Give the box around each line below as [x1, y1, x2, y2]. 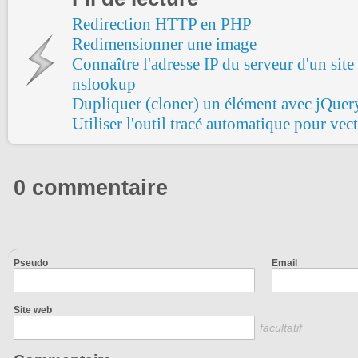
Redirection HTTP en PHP [72, 14, 252, 34]
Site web [14, 304, 52, 316]
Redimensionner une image [72, 34, 257, 54]
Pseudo [14, 257, 48, 268]
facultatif [260, 320, 302, 334]
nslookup [72, 74, 136, 93]
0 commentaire [14, 175, 168, 200]
